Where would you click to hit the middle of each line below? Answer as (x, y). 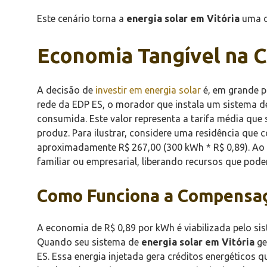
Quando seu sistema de (89, 242)
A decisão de (66, 90)
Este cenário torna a (82, 18)
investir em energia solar (148, 90)
